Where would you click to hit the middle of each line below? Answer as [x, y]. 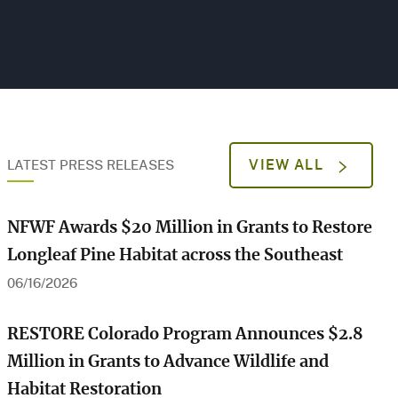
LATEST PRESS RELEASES [91, 164]
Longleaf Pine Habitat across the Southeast [175, 255]
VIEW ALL [288, 165]
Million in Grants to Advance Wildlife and [168, 362]
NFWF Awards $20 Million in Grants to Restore [190, 228]
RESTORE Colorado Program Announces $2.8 [186, 334]
